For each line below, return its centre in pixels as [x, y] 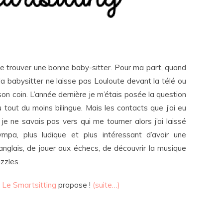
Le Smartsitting [29, 185]
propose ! [74, 185]
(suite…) [106, 185]
